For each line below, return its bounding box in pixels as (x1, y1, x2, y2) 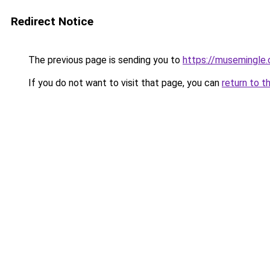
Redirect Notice (11, 14, 93, 28)
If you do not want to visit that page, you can (26, 77, 222, 89)
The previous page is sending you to (26, 54, 183, 66)
